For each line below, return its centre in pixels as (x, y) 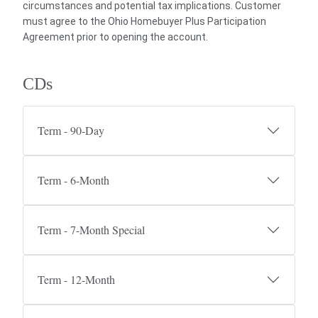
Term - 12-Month (76, 279)
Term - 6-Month (73, 180)
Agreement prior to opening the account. (115, 37)
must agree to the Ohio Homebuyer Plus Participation (144, 21)
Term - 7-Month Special (91, 230)
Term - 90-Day (71, 130)
